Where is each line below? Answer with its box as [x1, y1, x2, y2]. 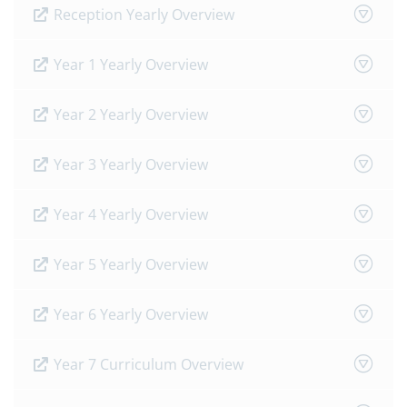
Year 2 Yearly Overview [50, 104, 208, 124]
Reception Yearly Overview [50, 5, 234, 25]
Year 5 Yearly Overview [50, 254, 208, 274]
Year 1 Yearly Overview [50, 55, 208, 74]
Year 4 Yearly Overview [50, 204, 208, 224]
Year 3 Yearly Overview [50, 154, 208, 174]
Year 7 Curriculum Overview [50, 354, 243, 374]
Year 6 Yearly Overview [50, 304, 208, 324]
